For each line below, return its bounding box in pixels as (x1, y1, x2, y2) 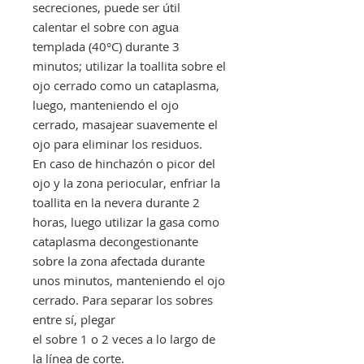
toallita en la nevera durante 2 (32, 193, 200, 210)
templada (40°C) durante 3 (32, 37, 180, 54)
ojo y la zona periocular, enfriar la (32, 174, 220, 191)
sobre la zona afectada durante (32, 252, 205, 269)
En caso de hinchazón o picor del (32, 154, 215, 171)
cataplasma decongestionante (32, 232, 198, 249)
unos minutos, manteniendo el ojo (32, 271, 225, 288)
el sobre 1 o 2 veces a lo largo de (32, 330, 215, 347)
